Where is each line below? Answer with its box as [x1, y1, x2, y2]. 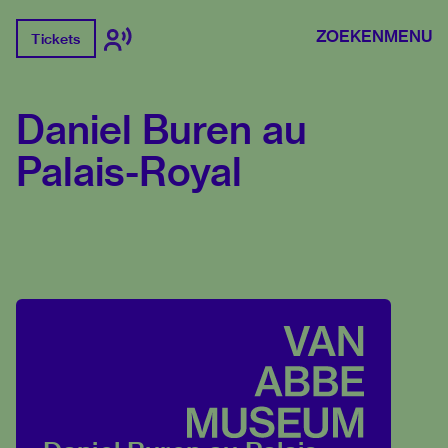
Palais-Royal [16, 147, 242, 197]
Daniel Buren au [16, 105, 307, 155]
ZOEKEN [316, 25, 384, 47]
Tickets [31, 29, 81, 48]
